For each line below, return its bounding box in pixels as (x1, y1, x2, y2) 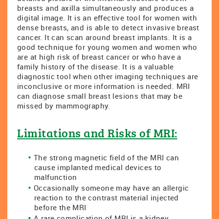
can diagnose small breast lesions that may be (17, 91, 182, 101)
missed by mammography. (17, 101, 110, 110)
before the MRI (34, 202, 87, 212)
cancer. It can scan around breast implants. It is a (17, 32, 192, 42)
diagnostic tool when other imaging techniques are (17, 71, 198, 81)
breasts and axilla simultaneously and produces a (17, 3, 194, 13)
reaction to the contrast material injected (34, 193, 179, 202)
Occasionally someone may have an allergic (33, 183, 189, 193)
